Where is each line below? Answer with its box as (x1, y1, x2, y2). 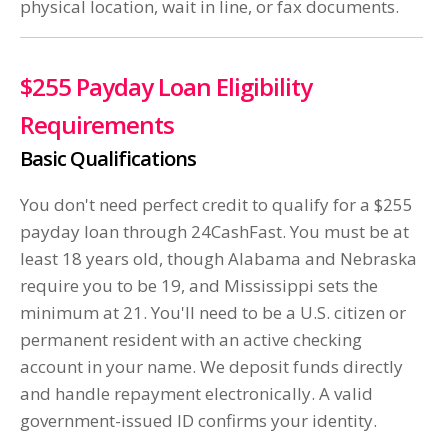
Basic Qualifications (20, 145, 196, 173)
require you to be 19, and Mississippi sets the (20, 274, 378, 298)
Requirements (20, 108, 174, 142)
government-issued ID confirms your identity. (20, 409, 377, 433)
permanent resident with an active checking (20, 328, 362, 352)
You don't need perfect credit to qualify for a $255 (20, 193, 413, 217)
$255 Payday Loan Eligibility (20, 70, 312, 104)
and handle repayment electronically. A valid (20, 382, 373, 406)
